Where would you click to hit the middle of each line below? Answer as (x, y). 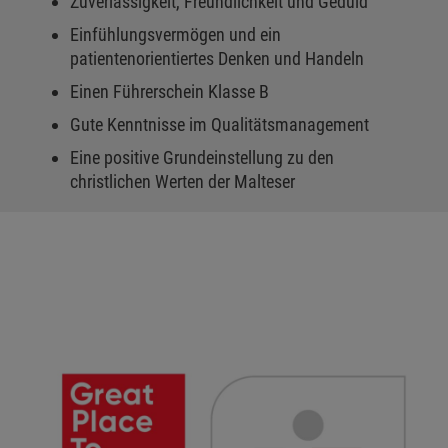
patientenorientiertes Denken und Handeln (217, 59)
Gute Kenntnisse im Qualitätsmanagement (219, 125)
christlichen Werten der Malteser (182, 182)
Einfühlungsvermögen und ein (175, 35)
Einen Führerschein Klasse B (169, 92)
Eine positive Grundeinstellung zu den (202, 158)
